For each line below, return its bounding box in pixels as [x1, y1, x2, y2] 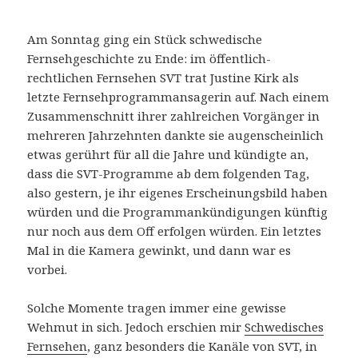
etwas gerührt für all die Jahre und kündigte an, [27, 145, 309, 162]
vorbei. [27, 261, 68, 277]
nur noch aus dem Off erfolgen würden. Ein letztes [27, 222, 322, 239]
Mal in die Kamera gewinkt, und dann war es [27, 241, 292, 258]
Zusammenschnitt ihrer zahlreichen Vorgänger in [27, 107, 320, 124]
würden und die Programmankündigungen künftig [27, 203, 328, 220]
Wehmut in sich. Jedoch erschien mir [27, 318, 245, 335]
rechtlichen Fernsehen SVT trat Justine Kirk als [27, 69, 300, 86]
